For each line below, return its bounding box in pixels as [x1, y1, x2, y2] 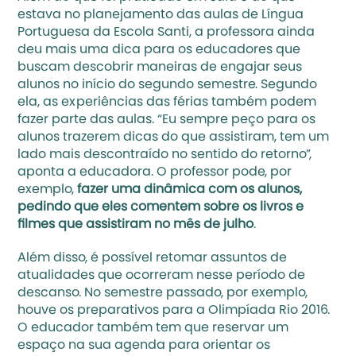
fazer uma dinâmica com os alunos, [74, 184, 303, 196]
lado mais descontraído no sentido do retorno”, [17, 149, 312, 161]
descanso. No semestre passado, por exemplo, [17, 287, 308, 300]
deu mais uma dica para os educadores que [17, 44, 301, 56]
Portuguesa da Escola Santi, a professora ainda [17, 26, 315, 39]
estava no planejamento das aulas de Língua [17, 9, 304, 21]
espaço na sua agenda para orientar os [17, 339, 271, 352]
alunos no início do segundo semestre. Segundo [17, 79, 318, 91]
